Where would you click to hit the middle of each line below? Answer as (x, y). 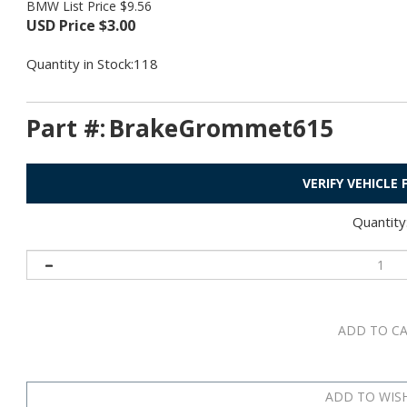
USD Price (61, 25)
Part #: (66, 128)
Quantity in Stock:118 (92, 64)
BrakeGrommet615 (221, 128)
